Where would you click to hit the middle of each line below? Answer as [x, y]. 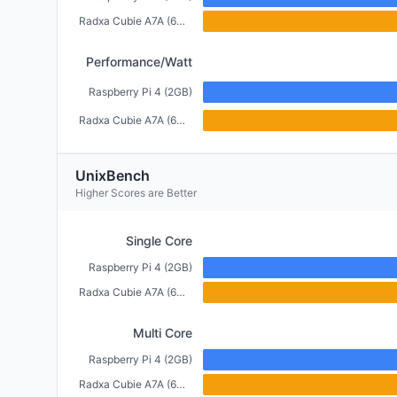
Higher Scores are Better [136, 193]
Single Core [159, 241]
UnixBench [113, 175]
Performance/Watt [139, 62]
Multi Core [163, 333]
